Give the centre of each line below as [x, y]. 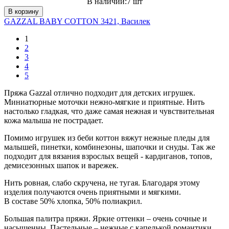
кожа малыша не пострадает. [54, 120]
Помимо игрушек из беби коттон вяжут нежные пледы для [107, 138]
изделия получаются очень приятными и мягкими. [93, 192]
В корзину [24, 11]
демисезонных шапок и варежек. [61, 165]
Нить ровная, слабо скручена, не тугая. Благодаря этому [102, 182]
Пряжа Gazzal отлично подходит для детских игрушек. [100, 93]
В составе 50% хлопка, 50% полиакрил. [73, 201]
